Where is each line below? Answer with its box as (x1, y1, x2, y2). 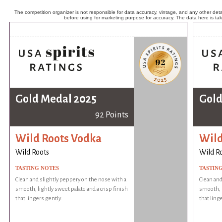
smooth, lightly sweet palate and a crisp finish (15, 186, 128, 193)
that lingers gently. (15, 195, 62, 202)
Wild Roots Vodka (15, 132, 102, 145)
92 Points (95, 110, 128, 120)
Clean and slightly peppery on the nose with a (15, 176, 127, 183)
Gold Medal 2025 (15, 93, 97, 106)
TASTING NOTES (15, 165, 59, 171)
